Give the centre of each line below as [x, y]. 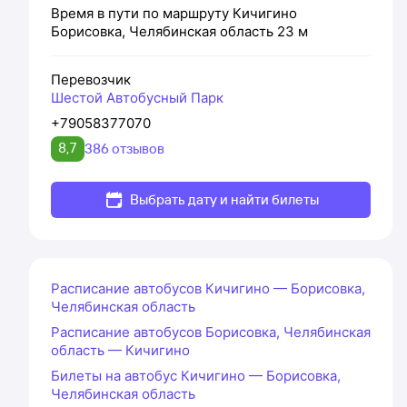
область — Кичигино [120, 350]
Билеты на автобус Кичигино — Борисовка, [196, 375]
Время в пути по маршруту [142, 13]
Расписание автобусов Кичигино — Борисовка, [208, 288]
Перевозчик [91, 79]
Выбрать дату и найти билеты [224, 199]
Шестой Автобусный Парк [137, 97]
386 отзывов [124, 148]
